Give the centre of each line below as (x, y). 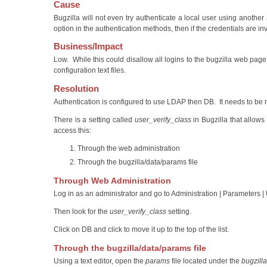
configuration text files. (90, 71)
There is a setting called (94, 119)
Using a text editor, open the (100, 261)
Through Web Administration (112, 180)
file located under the (206, 261)
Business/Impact (88, 46)
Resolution (76, 88)
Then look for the (82, 211)
